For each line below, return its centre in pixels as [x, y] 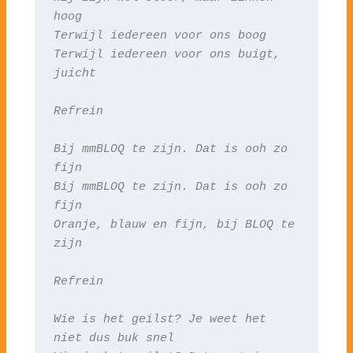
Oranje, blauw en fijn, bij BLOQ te [174, 224]
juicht [74, 73]
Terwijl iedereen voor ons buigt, [167, 54]
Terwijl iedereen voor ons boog [160, 35]
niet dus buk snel [113, 338]
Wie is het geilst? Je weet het [160, 319]
